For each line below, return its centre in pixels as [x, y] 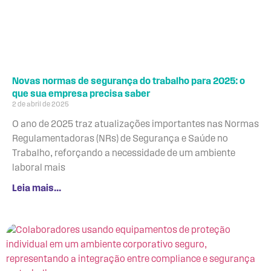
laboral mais [39, 168]
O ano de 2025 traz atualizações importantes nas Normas [135, 124]
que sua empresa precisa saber [81, 94]
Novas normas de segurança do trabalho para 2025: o [129, 81]
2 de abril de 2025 [41, 104]
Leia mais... [37, 188]
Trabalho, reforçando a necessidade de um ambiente [124, 153]
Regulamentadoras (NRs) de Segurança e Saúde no [120, 139]
